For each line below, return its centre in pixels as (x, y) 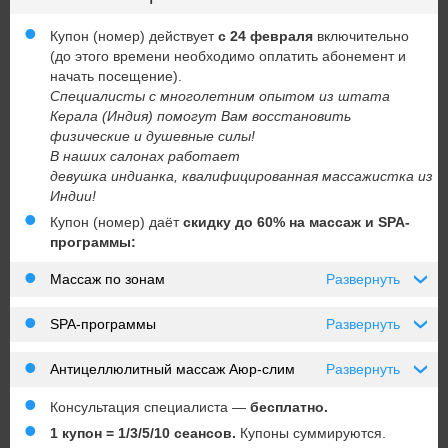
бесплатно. (289, 407)
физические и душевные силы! (152, 136)
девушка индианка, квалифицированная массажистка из (241, 176)
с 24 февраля (267, 36)
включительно (363, 36)
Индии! (75, 196)
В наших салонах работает (145, 156)
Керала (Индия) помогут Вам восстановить (200, 116)
